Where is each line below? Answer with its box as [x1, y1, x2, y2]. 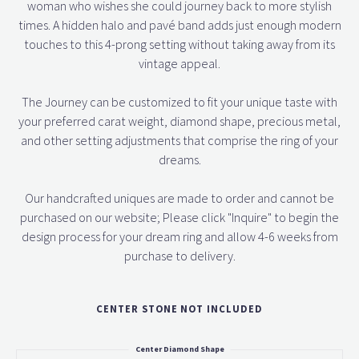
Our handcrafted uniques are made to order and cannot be [25, 190, 334, 207]
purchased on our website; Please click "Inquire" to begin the [20, 209, 339, 226]
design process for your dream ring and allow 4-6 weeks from [21, 228, 338, 245]
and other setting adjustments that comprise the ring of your [21, 132, 338, 149]
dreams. [158, 151, 201, 168]
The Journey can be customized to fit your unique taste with [22, 94, 337, 111]
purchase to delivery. [123, 248, 236, 264]
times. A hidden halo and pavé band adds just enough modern [18, 17, 341, 34]
